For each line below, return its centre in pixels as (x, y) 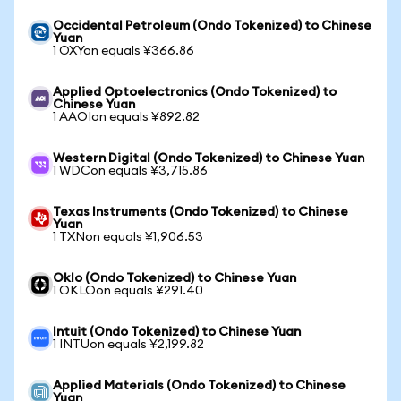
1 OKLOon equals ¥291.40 (128, 291)
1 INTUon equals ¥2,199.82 (128, 345)
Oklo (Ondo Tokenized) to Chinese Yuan (175, 278)
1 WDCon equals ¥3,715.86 (130, 171)
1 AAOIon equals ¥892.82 (126, 117)
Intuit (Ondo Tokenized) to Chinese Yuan (177, 332)
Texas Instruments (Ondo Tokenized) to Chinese (200, 212)
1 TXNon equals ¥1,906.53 (128, 237)
